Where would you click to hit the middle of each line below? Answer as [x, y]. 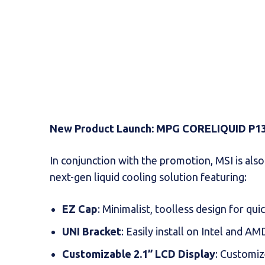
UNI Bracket [92, 231]
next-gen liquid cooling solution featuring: [148, 177]
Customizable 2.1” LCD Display [139, 253]
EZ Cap [80, 209]
